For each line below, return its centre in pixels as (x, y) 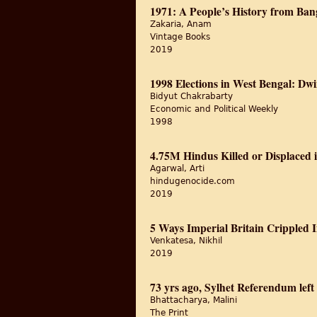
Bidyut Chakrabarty (191, 96)
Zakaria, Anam (181, 24)
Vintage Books (180, 37)
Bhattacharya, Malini (194, 300)
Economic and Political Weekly (214, 109)
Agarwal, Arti (177, 168)
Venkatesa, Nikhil (186, 241)
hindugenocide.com (192, 181)
